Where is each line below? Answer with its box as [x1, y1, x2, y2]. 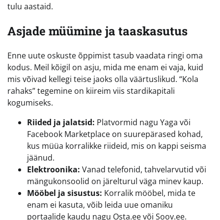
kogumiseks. [7, 97, 53, 109]
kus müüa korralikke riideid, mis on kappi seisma [27, 140, 206, 152]
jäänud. [27, 152, 55, 164]
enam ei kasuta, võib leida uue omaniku [27, 199, 173, 211]
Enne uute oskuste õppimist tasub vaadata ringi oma [7, 50, 203, 61]
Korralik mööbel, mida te [102, 188, 195, 199]
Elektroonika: [27, 164, 80, 175]
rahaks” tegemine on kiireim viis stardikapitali [7, 85, 175, 97]
